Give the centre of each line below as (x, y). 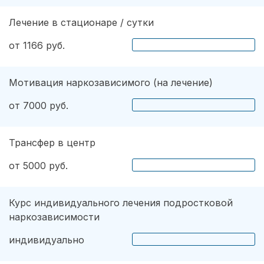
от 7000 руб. (39, 105)
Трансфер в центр (52, 142)
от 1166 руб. (37, 45)
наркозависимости (54, 217)
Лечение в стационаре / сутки (81, 22)
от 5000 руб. (38, 165)
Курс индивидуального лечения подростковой (121, 202)
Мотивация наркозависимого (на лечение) (111, 82)
